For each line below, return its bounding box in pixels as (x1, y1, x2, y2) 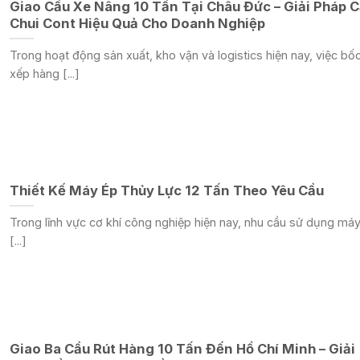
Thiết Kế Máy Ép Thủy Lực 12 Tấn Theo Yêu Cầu (9, 182, 324, 199)
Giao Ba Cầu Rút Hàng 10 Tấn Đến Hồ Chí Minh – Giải (9, 341, 355, 358)
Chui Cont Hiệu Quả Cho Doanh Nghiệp (9, 15, 265, 32)
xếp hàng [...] (9, 66, 80, 80)
